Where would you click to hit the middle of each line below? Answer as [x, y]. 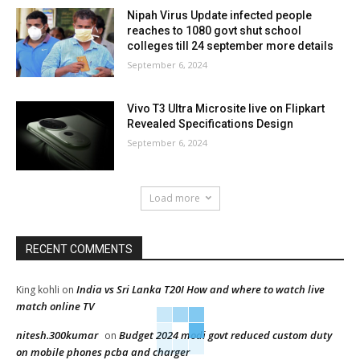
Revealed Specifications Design [211, 124]
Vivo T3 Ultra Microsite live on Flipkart [226, 108]
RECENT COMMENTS [79, 249]
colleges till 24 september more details [231, 46]
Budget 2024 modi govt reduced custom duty [225, 335]
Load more [174, 198]
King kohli [38, 289]
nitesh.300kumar [57, 335]
